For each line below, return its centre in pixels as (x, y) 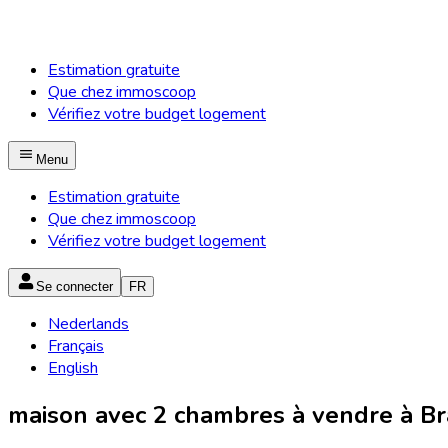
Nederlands (88, 324)
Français (76, 346)
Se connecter (74, 286)
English (73, 368)
